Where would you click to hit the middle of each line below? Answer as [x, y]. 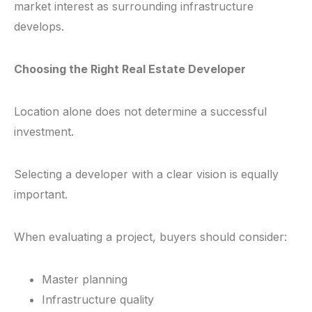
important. [41, 195]
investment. [44, 132]
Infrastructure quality [98, 300]
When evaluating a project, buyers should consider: [150, 237]
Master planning [85, 280]
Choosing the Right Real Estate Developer [130, 69]
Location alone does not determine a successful [140, 112]
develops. [39, 27]
